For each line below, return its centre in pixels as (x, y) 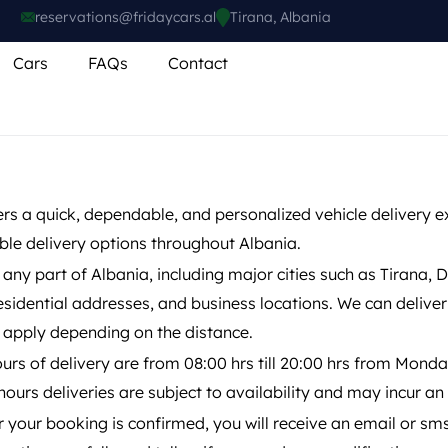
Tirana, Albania (280, 17)
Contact (197, 63)
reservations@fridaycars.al (125, 17)
